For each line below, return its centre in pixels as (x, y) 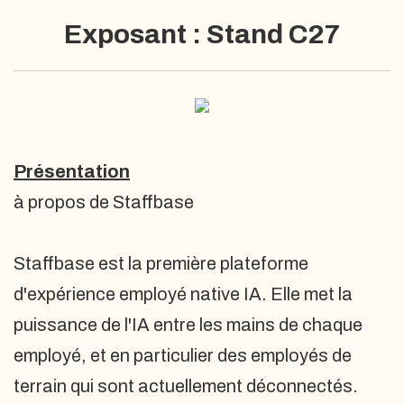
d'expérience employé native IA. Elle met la (183, 294)
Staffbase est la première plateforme (161, 263)
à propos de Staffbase (104, 202)
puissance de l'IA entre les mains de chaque (188, 325)
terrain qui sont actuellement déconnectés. (186, 386)
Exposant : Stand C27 (202, 34)
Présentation (72, 171)
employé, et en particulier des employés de (183, 355)
